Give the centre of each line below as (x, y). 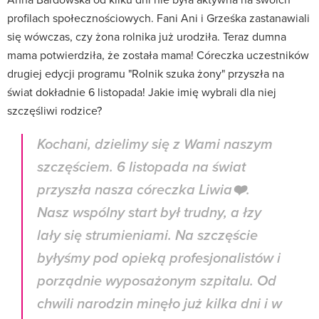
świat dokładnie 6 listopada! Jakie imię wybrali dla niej (142, 92)
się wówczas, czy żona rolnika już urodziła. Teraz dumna (147, 37)
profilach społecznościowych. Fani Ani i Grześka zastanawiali (158, 18)
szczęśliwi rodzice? (54, 111)
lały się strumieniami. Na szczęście (147, 236)
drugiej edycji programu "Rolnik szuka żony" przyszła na (146, 74)
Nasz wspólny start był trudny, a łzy (149, 214)
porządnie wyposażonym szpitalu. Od (157, 282)
